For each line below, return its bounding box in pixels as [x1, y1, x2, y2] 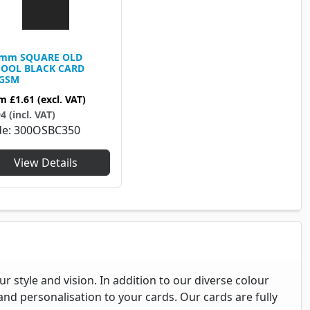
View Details [13, 155, 77, 171]
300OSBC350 [14, 122, 80, 138]
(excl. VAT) [37, 93, 86, 107]
